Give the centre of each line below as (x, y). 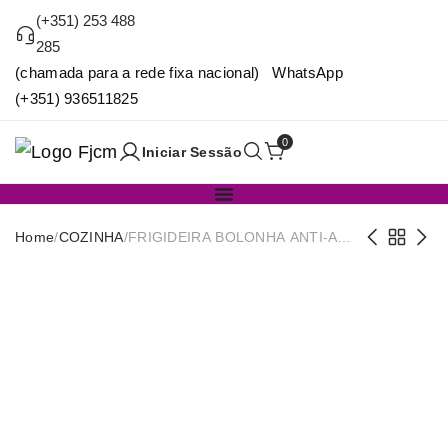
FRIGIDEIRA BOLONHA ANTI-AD (237, 236)
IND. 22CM (164, 258)
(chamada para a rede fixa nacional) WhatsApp (179, 72)
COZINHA (91, 236)
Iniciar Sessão (191, 151)
